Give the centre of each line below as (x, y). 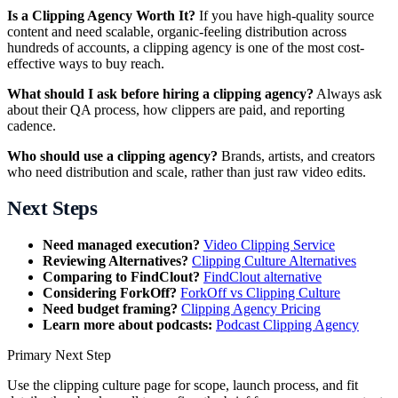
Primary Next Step (59, 354)
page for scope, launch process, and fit (249, 385)
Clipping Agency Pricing (251, 308)
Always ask (348, 93)
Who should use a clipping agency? (112, 155)
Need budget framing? (110, 308)
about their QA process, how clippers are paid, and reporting (176, 109)
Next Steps (52, 208)
